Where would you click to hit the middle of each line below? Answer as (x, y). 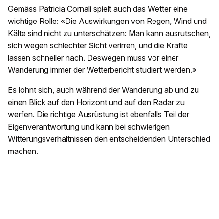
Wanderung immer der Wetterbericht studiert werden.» (102, 70)
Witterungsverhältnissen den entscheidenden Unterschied (109, 139)
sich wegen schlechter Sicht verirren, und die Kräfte (98, 45)
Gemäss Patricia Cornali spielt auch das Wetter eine (98, 9)
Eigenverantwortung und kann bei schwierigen (89, 127)
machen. (23, 151)
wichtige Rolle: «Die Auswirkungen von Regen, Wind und (107, 21)
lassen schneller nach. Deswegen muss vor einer (93, 58)
